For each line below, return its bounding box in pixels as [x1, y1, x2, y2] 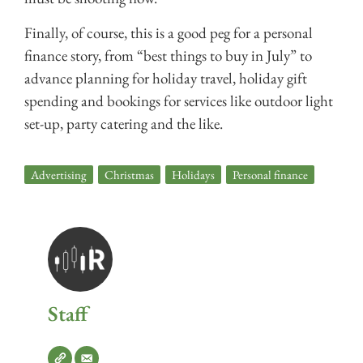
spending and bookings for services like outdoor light [24, 90, 333, 111]
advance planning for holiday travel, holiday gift [24, 67, 307, 88]
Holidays [172, 167, 215, 183]
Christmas [105, 167, 154, 183]
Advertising [31, 167, 87, 183]
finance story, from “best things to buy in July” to [24, 45, 312, 66]
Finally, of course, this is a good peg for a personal [24, 22, 313, 43]
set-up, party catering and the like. [24, 113, 223, 134]
